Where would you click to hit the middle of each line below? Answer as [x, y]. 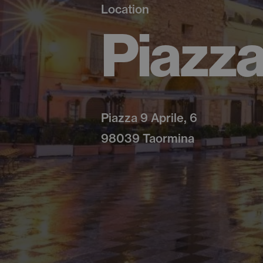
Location [125, 9]
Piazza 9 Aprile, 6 [149, 117]
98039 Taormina [148, 138]
